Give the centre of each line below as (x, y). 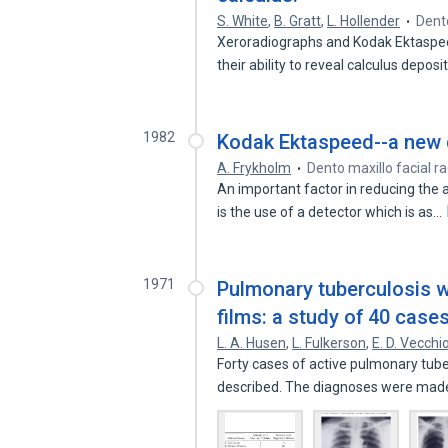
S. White (243, 21)
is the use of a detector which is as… (331, 212)
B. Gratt (298, 21)
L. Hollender (364, 21)
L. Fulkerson (329, 343)
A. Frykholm (254, 168)
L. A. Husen (252, 343)
